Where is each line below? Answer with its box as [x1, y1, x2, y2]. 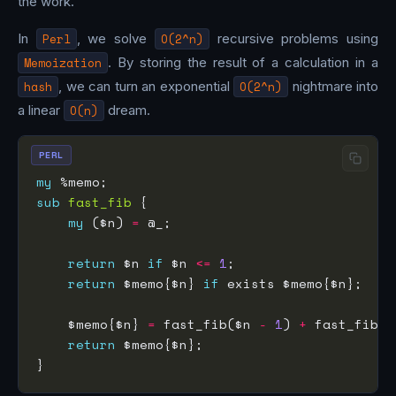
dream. [104, 102, 150, 119]
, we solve [76, 30, 155, 48]
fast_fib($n [156, 315, 259, 334]
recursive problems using [209, 30, 379, 48]
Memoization [24, 54, 102, 72]
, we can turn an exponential [58, 78, 233, 95]
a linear [18, 102, 64, 119]
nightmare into [288, 78, 378, 95]
